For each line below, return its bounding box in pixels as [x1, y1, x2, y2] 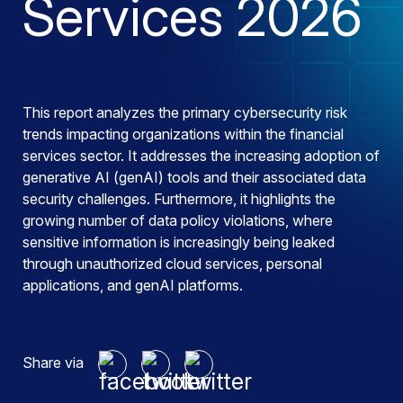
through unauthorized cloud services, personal [22, 255, 322, 273]
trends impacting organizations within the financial [22, 125, 344, 143]
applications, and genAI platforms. [22, 276, 243, 294]
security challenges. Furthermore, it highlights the [22, 190, 336, 208]
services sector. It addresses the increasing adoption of [22, 147, 380, 165]
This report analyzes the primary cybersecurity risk [22, 103, 347, 121]
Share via [22, 354, 84, 372]
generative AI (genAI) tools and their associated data [22, 168, 366, 186]
